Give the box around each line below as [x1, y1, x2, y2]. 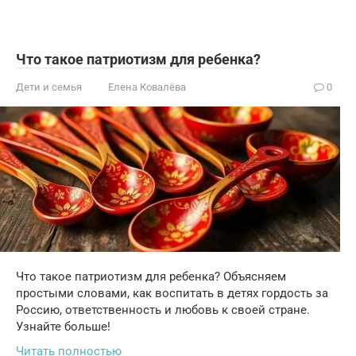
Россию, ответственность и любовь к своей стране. [16, 303, 310, 318]
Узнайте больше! [16, 319, 110, 335]
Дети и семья [16, 80, 82, 93]
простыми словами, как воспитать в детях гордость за [16, 286, 328, 301]
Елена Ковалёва [108, 80, 186, 93]
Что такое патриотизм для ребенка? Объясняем [16, 269, 286, 284]
